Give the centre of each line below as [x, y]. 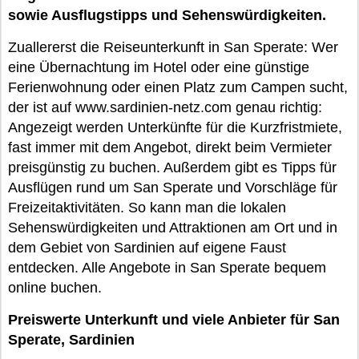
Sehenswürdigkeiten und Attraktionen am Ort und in [173, 228]
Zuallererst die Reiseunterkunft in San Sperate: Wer [173, 47]
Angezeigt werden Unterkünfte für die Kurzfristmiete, [175, 127]
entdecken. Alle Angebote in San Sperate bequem [167, 268]
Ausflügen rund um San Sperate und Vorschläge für [173, 188]
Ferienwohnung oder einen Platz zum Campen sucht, [178, 87]
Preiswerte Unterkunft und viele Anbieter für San [174, 320]
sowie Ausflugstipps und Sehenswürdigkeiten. [167, 15]
